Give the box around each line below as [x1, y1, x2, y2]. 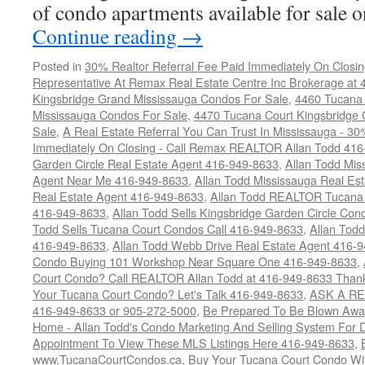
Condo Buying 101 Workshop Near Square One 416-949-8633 [33, 253, 357, 270]
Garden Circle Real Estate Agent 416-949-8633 [33, 155, 279, 172]
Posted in [33, 57, 81, 74]
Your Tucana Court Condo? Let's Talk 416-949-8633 [33, 285, 303, 302]
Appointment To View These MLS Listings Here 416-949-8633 [33, 334, 354, 351]
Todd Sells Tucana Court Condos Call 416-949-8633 [33, 220, 303, 237]
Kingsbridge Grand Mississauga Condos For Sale [33, 90, 288, 107]
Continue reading [33, 22, 182, 50]
